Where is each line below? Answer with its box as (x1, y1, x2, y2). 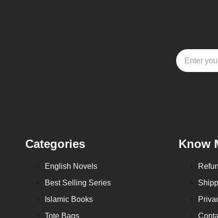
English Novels (45, 162, 97, 170)
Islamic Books (45, 195, 93, 203)
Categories (25, 137, 85, 150)
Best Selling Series (45, 179, 111, 187)
